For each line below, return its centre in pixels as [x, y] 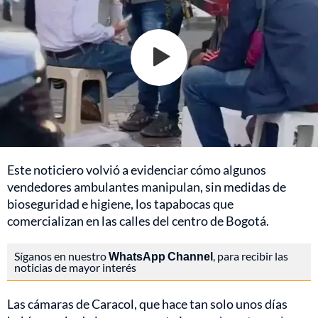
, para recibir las [251, 256]
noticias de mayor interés [75, 267]
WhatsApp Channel [161, 256]
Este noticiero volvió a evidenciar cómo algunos [137, 169]
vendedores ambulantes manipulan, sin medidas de [147, 186]
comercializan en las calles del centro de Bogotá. [138, 220]
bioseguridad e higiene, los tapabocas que [120, 203]
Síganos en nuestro [61, 256]
